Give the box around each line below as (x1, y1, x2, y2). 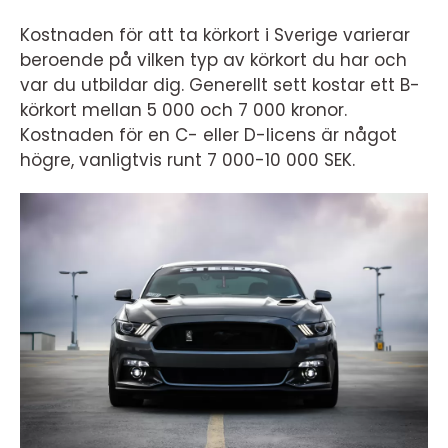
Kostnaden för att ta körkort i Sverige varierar (20, 23, 410, 47)
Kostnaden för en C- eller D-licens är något (20, 123, 397, 147)
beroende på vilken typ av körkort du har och (20, 48, 407, 72)
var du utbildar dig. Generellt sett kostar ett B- (20, 73, 420, 97)
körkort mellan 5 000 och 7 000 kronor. (20, 98, 347, 122)
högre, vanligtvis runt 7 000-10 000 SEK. (20, 148, 355, 172)
